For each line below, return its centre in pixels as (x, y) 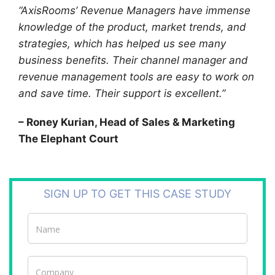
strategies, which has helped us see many (122, 44)
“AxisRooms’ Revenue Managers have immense (134, 10)
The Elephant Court (68, 139)
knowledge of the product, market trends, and (132, 27)
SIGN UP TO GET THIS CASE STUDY (137, 194)
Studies (41, 233)
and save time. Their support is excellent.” (122, 93)
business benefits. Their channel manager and (133, 60)
